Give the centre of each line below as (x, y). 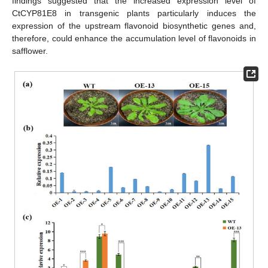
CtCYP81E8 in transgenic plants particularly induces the (134, 13)
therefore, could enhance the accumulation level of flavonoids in (134, 39)
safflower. (30, 51)
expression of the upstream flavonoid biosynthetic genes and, (134, 26)
